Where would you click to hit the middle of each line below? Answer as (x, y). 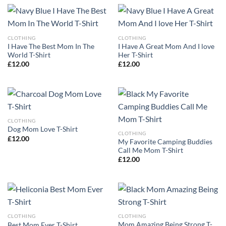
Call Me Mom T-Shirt (150, 150)
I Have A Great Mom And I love (166, 46)
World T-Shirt (29, 55)
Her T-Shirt (135, 55)
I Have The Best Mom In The (51, 46)
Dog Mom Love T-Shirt (42, 129)
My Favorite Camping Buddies (165, 142)
